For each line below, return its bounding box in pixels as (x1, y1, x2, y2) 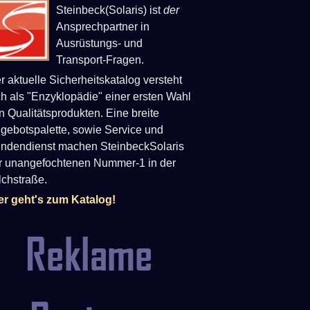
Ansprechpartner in (56, 21, 149, 33)
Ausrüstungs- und (56, 37, 143, 49)
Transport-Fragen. (56, 54, 144, 66)
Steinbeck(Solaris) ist (56, 4, 163, 16)
